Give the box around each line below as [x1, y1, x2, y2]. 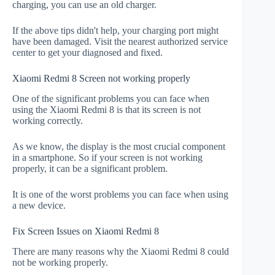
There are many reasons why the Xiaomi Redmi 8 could [12, 246, 229, 257]
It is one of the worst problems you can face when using [12, 188, 228, 199]
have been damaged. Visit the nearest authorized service [12, 36, 228, 47]
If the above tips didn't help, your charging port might [12, 25, 219, 36]
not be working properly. [12, 257, 108, 268]
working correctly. [12, 115, 83, 126]
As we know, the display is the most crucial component [12, 141, 225, 152]
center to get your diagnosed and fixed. [12, 47, 163, 58]
